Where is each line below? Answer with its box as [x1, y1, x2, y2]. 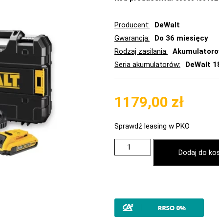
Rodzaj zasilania [114, 46, 166, 56]
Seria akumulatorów [114, 60, 179, 69]
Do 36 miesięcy [154, 33, 208, 43]
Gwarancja [114, 33, 148, 43]
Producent [114, 20, 148, 29]
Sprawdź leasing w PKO [114, 121, 190, 131]
